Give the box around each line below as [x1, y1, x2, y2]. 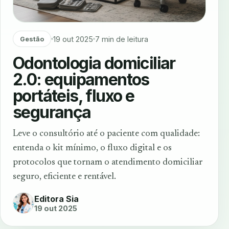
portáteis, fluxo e [13, 86, 134, 106]
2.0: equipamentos [13, 70, 149, 89]
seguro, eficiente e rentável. [13, 172, 116, 181]
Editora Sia [34, 193, 79, 204]
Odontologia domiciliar [13, 53, 175, 73]
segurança [13, 102, 91, 122]
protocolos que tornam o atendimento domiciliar [13, 158, 202, 167]
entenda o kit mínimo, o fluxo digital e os [13, 144, 172, 153]
